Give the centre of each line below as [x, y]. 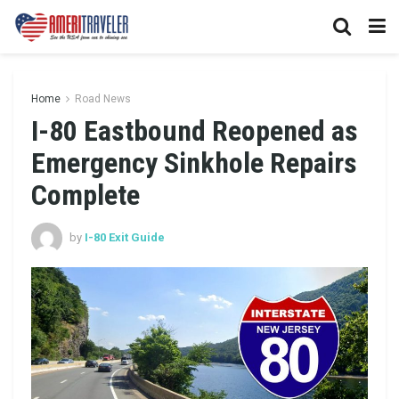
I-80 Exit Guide [125, 237]
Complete [85, 195]
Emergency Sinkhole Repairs [194, 163]
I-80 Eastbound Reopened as [195, 131]
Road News [103, 99]
